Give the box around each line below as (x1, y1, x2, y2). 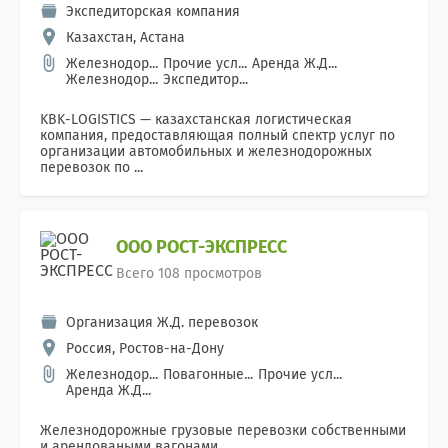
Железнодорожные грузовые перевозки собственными (40, 422, 406, 439)
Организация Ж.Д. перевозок (66, 314, 258, 331)
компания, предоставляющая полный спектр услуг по (40, 127, 395, 144)
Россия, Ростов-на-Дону (66, 340, 224, 357)
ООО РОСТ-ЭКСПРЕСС (116, 236, 287, 258)
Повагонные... (163, 366, 253, 383)
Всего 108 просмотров (116, 265, 262, 282)
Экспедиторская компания (66, 3, 240, 20)
